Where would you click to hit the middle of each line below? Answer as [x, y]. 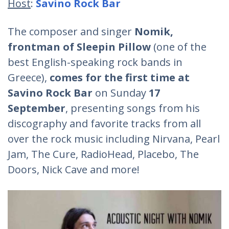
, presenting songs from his [133, 108]
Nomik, [154, 31]
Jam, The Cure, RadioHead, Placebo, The [103, 154]
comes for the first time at [120, 77]
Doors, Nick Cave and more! [74, 169]
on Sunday [119, 93]
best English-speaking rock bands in [95, 62]
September [37, 108]
